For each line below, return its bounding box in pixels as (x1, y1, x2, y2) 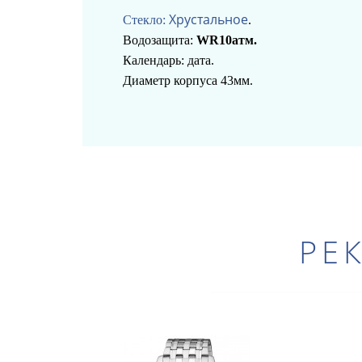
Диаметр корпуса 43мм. (123, 73, 253, 87)
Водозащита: (123, 32, 196, 47)
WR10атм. (196, 32, 257, 47)
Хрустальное (169, 10, 248, 28)
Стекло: (123, 12, 166, 27)
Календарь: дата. (123, 53, 214, 67)
